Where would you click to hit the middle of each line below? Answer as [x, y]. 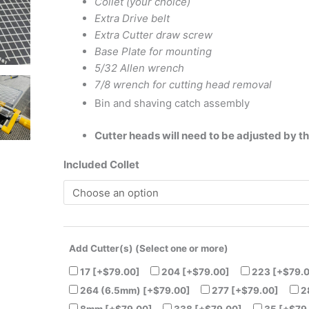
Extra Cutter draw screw [153, 35]
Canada [81, 21]
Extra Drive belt [132, 19]
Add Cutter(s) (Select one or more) [149, 248]
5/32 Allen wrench [139, 68]
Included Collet [101, 164]
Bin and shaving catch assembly [173, 103]
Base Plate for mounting [153, 52]
